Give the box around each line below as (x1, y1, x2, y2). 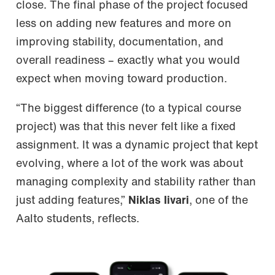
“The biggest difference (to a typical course (16, 103, 241, 115)
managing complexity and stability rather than (16, 177, 256, 189)
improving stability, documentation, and (16, 36, 223, 48)
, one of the (189, 195, 248, 207)
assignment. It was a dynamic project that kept (16, 140, 258, 152)
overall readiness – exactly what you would (16, 55, 240, 67)
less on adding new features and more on (16, 18, 231, 30)
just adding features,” (16, 195, 128, 207)
